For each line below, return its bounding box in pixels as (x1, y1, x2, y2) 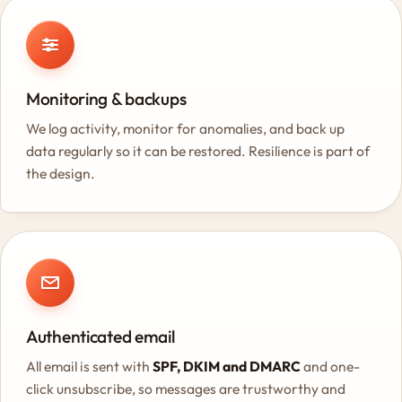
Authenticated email (26, 326, 175, 347)
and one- (301, 357, 360, 375)
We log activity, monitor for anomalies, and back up (26, 119, 345, 137)
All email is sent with (26, 357, 153, 375)
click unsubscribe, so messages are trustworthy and (26, 380, 345, 398)
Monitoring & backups (26, 88, 187, 109)
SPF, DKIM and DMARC (153, 357, 301, 375)
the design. (26, 164, 95, 182)
